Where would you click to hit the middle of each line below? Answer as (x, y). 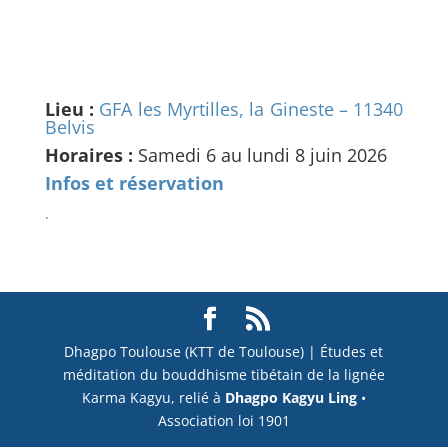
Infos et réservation (134, 183)
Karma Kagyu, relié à (153, 397)
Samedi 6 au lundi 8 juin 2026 (262, 155)
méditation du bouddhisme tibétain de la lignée (223, 374)
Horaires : (91, 155)
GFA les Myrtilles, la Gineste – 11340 (251, 109)
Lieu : (69, 109)
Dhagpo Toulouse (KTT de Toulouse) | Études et (224, 351)
